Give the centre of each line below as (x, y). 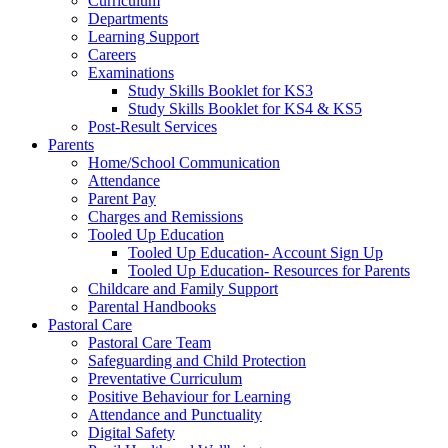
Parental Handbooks (152, 306)
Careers (112, 54)
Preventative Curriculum (165, 378)
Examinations (131, 72)
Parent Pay (122, 198)
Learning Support (143, 36)
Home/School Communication (184, 162)
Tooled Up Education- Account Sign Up (255, 252)
